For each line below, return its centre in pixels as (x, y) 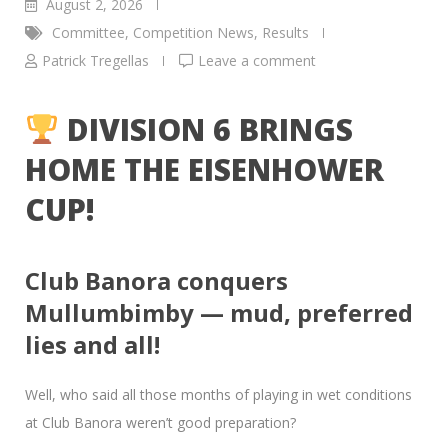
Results (285, 32)
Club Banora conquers (156, 280)
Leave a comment (257, 60)
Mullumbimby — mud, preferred (219, 312)
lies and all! (92, 344)
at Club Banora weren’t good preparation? (160, 422)
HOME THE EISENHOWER (204, 169)
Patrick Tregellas (95, 60)
